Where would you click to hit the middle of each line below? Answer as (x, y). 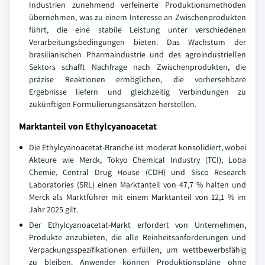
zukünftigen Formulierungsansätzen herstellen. (113, 104)
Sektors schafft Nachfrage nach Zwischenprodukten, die (138, 67)
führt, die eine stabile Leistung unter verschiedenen (138, 29)
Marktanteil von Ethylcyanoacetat (88, 126)
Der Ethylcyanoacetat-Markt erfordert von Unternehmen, (138, 224)
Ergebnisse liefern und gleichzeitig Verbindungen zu (138, 91)
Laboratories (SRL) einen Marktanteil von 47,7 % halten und (138, 184)
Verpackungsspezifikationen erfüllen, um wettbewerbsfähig (138, 249)
